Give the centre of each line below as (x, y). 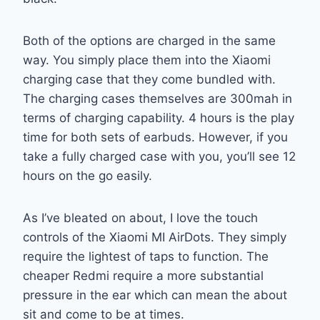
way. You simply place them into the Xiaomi (147, 60)
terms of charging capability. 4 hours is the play (159, 117)
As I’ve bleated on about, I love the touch (140, 217)
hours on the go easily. (87, 175)
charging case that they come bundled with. (149, 79)
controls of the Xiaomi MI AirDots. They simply (155, 237)
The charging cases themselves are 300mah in (157, 98)
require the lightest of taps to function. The (146, 256)
